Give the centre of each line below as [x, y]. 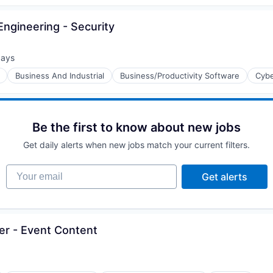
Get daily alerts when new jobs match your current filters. [136, 145]
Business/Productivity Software [180, 76]
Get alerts [224, 177]
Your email [30, 170]
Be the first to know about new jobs [136, 128]
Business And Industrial [60, 76]
